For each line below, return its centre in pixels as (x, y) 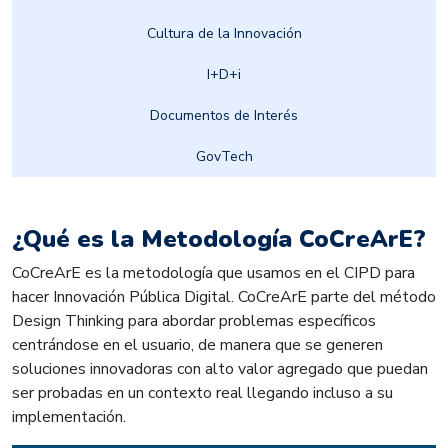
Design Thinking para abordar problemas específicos (194, 320)
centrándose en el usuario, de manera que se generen (197, 344)
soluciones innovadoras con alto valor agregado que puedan (220, 368)
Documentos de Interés (224, 115)
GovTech (224, 156)
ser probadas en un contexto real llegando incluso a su (202, 392)
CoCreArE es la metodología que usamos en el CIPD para (213, 272)
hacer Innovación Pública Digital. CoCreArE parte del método (224, 296)
